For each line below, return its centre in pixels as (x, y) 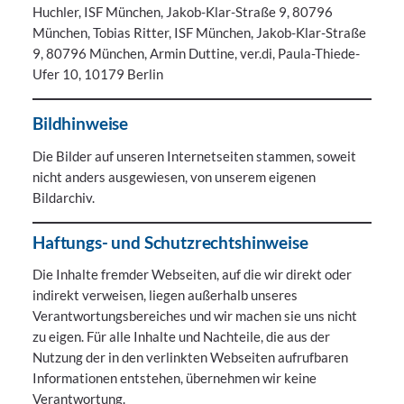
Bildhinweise (81, 123)
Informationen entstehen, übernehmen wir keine (174, 378)
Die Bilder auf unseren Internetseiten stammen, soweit (194, 156)
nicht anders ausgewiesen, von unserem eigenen (174, 176)
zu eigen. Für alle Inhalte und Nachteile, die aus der (181, 337)
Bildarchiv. (64, 197)
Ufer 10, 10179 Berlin (98, 74)
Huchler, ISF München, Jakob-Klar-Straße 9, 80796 (183, 12)
